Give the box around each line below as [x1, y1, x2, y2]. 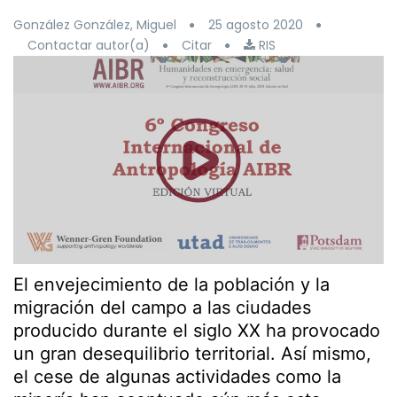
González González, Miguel [13, 16, 176, 34]
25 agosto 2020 [208, 16, 303, 34]
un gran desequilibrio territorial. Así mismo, [13, 343, 371, 365]
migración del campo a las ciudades [13, 297, 311, 319]
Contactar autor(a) [27, 36, 150, 54]
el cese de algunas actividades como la [13, 366, 341, 388]
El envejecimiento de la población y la [13, 274, 330, 296]
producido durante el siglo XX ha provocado [13, 320, 380, 342]
